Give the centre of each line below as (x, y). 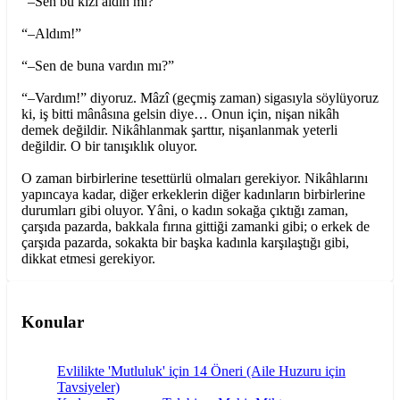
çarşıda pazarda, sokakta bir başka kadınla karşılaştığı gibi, (185, 243)
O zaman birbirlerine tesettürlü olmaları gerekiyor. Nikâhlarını (195, 179)
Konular (53, 322)
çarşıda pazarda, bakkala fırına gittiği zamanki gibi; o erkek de (196, 227)
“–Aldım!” (51, 34)
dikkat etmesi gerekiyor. (88, 259)
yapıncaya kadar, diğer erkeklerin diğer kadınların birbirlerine (193, 195)
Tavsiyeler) (88, 387)
